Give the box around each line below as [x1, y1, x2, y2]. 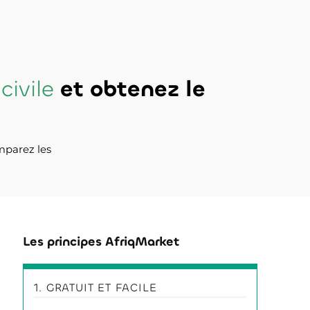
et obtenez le [54, 74, 206, 104]
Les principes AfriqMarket [23, 232, 180, 250]
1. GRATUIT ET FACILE [34, 280, 157, 295]
